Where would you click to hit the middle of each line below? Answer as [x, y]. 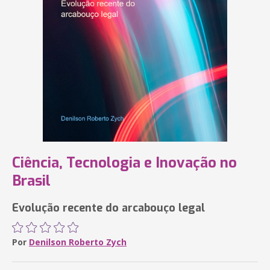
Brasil [31, 181]
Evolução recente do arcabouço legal [108, 208]
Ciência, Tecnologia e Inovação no [124, 163]
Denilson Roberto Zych [78, 242]
